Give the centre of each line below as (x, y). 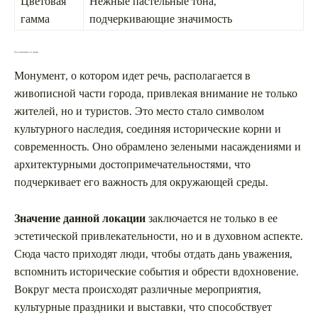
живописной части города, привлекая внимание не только (156, 93)
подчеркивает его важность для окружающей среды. (141, 182)
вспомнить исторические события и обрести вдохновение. (157, 272)
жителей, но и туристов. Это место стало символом (139, 111)
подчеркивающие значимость (161, 19)
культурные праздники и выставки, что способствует (143, 307)
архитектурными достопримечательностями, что (132, 164)
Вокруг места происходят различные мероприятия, (138, 289)
